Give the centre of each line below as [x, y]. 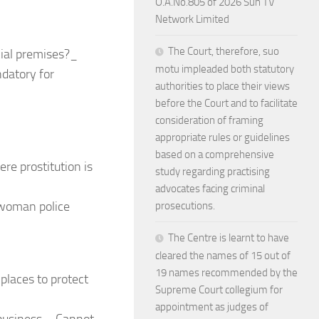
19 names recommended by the [226, 273]
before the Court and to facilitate [226, 103]
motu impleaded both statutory [225, 69]
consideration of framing [209, 120]
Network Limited [192, 19]
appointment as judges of [212, 307]
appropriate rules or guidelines [223, 137]
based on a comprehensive [215, 155]
